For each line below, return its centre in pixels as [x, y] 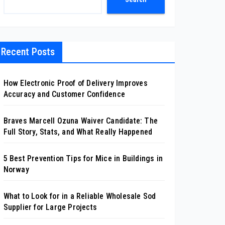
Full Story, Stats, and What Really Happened [78, 132]
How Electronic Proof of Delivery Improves [75, 83]
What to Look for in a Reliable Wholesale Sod [80, 196]
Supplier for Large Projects [50, 207]
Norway [16, 169]
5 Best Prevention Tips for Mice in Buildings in [83, 158]
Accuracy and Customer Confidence [64, 94]
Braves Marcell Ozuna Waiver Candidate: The [81, 121]
